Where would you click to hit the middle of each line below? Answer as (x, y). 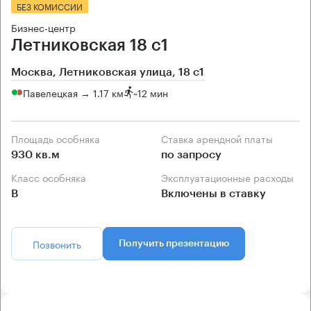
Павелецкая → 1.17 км (73, 92)
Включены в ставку (213, 194)
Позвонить (57, 244)
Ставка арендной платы (220, 138)
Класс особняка (52, 177)
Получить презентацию (174, 244)
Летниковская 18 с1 (90, 45)
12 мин (153, 92)
